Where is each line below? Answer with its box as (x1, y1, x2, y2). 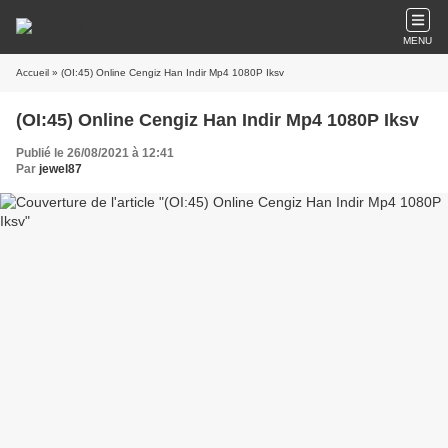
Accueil (16, 67, 49, 78)
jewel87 (39, 162, 82, 176)
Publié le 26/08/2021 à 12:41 (16, 146, 174, 160)
